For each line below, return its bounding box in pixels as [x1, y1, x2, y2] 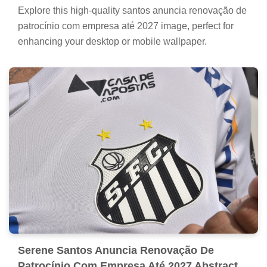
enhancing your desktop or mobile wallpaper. [18, 36, 207, 47]
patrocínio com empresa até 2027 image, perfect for [18, 21, 234, 32]
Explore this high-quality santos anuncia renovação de [18, 5, 247, 16]
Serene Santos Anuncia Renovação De [18, 244, 214, 256]
